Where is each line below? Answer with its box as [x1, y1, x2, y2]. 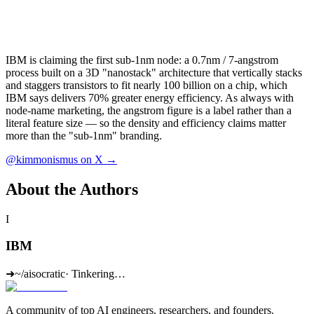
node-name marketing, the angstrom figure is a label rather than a [6, 104, 292, 116]
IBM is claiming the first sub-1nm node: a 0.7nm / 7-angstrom [6, 53, 278, 66]
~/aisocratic [15, 268, 65, 280]
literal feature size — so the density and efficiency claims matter [6, 116, 286, 129]
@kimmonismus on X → [6, 153, 117, 165]
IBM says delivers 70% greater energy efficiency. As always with [6, 91, 294, 104]
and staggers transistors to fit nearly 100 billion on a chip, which [6, 78, 287, 91]
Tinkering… [69, 268, 125, 280]
